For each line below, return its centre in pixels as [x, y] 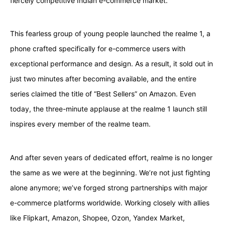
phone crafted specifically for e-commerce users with [97, 49]
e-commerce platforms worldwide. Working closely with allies [109, 202]
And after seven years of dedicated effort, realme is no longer [111, 157]
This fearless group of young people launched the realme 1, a [110, 34]
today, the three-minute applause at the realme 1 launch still [108, 109]
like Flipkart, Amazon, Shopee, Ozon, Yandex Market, [97, 217]
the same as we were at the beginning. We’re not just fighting [110, 172]
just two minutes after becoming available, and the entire [103, 79]
